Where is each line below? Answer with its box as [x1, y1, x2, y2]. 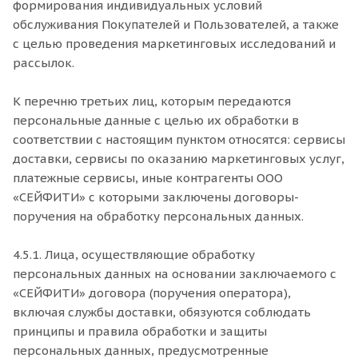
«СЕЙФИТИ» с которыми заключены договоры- [13, 189, 299, 205]
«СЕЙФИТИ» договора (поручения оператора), [13, 285, 291, 300]
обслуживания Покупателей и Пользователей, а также [13, 17, 339, 32]
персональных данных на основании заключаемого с [13, 266, 336, 281]
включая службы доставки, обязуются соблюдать [13, 304, 311, 320]
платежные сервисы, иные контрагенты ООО [13, 170, 283, 185]
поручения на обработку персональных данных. [13, 209, 304, 224]
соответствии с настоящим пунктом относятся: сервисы [13, 132, 345, 147]
